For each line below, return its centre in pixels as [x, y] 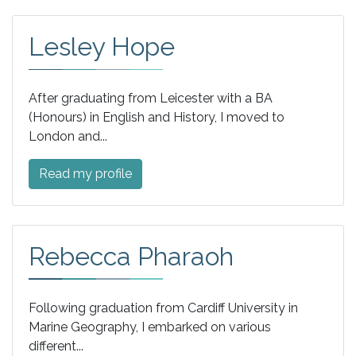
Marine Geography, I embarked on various [150, 327]
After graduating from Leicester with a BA [151, 98]
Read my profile [85, 174]
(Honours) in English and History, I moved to [157, 117]
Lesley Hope [102, 47]
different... [56, 346]
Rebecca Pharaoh [131, 256]
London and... [68, 136]
